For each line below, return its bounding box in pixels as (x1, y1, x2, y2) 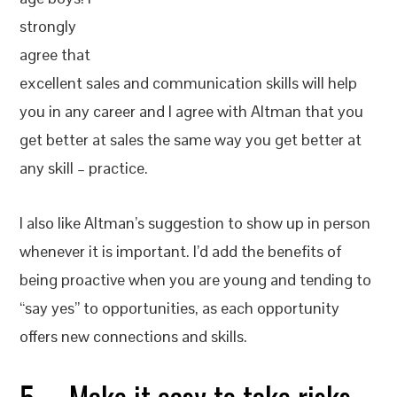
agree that (19, 44, 91, 65)
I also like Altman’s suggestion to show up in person (19, 213, 371, 233)
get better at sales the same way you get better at (19, 129, 362, 150)
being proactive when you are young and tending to (19, 269, 372, 290)
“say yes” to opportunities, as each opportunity (19, 298, 340, 318)
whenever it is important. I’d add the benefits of (19, 241, 343, 261)
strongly (19, 16, 77, 36)
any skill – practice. (19, 158, 149, 178)
